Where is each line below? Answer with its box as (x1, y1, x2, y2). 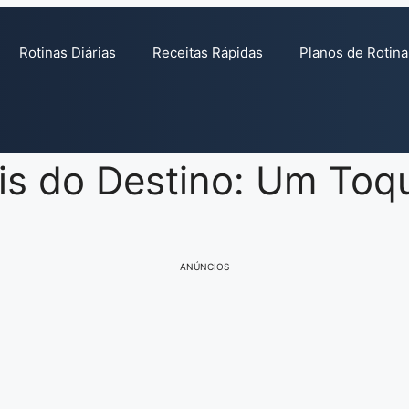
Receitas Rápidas (152, 44, 263, 61)
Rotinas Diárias (18, 44, 116, 61)
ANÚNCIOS (180, 261, 229, 273)
